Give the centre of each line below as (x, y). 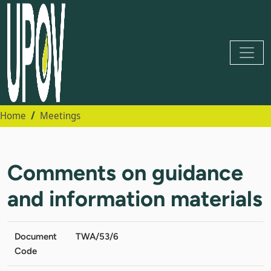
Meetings (60, 116)
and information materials (135, 198)
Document (36, 236)
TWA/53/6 (97, 236)
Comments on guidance (125, 172)
